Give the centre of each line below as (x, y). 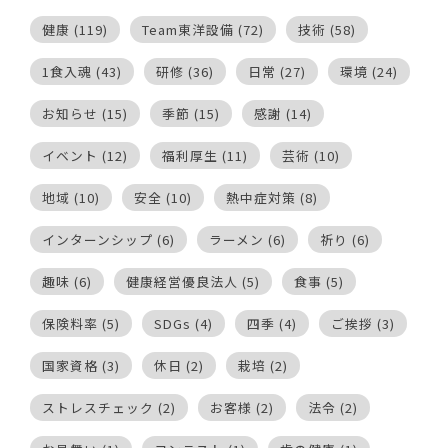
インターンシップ (97, 239)
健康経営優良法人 (182, 281)
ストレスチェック (98, 407)
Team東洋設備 (188, 29)
